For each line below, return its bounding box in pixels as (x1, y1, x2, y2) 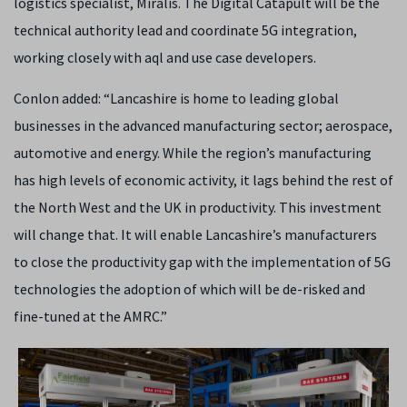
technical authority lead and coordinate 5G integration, (14, 21, 357, 39)
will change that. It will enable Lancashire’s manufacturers (14, 225, 377, 243)
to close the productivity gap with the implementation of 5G (14, 253, 391, 271)
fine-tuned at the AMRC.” (14, 307, 167, 325)
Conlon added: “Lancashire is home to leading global (14, 89, 339, 107)
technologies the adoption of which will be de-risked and (14, 280, 365, 298)
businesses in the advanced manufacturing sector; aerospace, (14, 116, 392, 134)
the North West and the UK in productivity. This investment (14, 198, 382, 216)
